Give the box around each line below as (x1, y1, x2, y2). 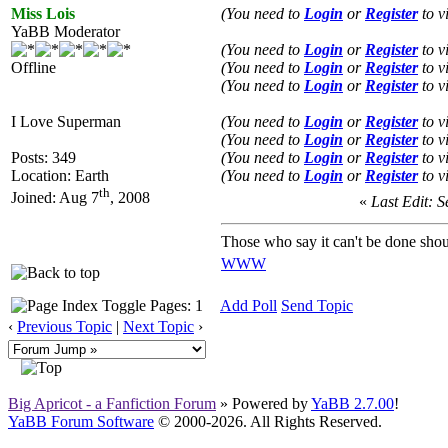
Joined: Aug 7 (11, 189, 99, 207)
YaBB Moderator (11, 22, 120, 40)
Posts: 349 (11, 148, 76, 166)
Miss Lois (11, 4, 75, 22)
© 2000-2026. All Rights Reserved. (154, 412, 382, 430)
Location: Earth (11, 166, 109, 184)
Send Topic (281, 296, 353, 314)
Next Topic (123, 317, 194, 335)
